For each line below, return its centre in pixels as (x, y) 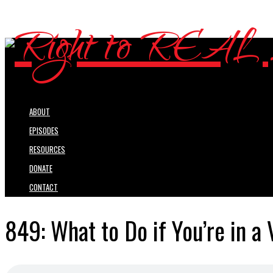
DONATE (41, 168)
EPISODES (44, 131)
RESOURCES (47, 150)
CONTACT (44, 187)
